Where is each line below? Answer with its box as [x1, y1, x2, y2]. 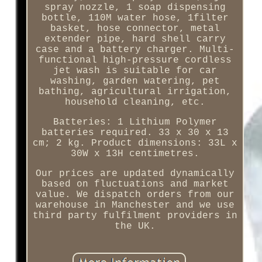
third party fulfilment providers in [32, 211, 237, 222]
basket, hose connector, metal [50, 23, 220, 35]
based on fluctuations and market [41, 179, 229, 190]
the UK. [114, 221, 156, 232]
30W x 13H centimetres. [70, 149, 199, 160]
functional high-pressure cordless [38, 55, 232, 66]
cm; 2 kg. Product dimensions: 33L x [32, 138, 237, 149]
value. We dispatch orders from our [35, 189, 235, 201]
